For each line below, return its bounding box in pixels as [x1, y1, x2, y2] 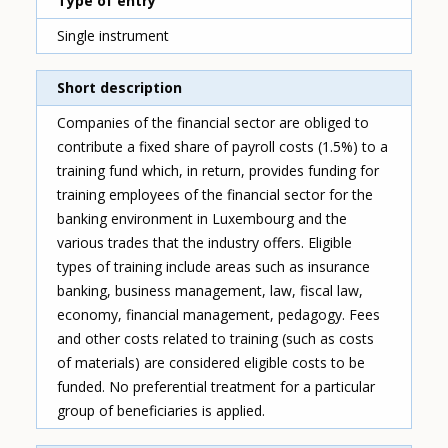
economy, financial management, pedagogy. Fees [57, 305, 381, 325]
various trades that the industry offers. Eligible [57, 233, 353, 253]
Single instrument [57, 25, 170, 45]
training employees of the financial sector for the [57, 185, 374, 205]
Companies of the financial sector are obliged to [57, 113, 370, 133]
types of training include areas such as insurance [57, 257, 371, 277]
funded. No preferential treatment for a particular [57, 377, 376, 397]
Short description [57, 78, 183, 98]
